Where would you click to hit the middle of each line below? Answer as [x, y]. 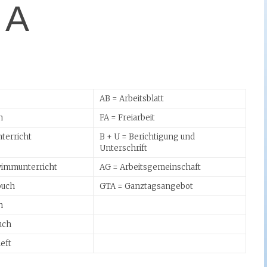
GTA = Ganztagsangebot [146, 186]
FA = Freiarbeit [127, 118]
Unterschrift [123, 148]
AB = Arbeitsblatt [132, 99]
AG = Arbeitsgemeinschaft [150, 167]
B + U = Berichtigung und [147, 137]
